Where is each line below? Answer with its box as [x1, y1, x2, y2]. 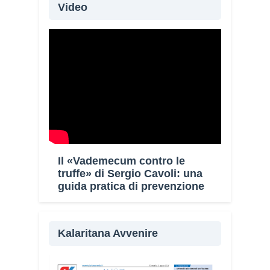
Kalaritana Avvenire [58, 227, 158, 240]
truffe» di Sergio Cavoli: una [58, 168, 202, 180]
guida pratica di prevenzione [58, 180, 204, 193]
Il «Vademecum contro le [58, 155, 185, 168]
